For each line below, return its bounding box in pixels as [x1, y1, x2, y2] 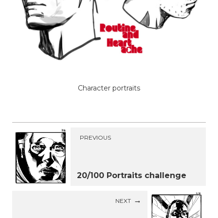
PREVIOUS [80, 134, 111, 142]
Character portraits [78, 83, 140, 92]
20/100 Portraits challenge [77, 171, 186, 181]
